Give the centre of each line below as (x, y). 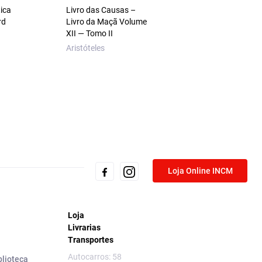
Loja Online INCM (200, 170)
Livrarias (84, 228)
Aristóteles (85, 48)
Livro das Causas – (101, 10)
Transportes (91, 240)
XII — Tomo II (89, 34)
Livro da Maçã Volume (106, 22)
